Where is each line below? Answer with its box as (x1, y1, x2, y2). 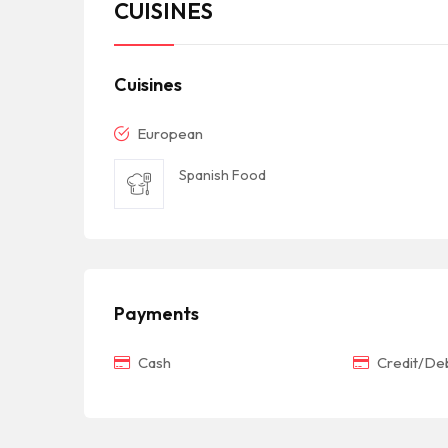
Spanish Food (179, 165, 266, 184)
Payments (114, 301, 199, 325)
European (134, 123, 203, 143)
